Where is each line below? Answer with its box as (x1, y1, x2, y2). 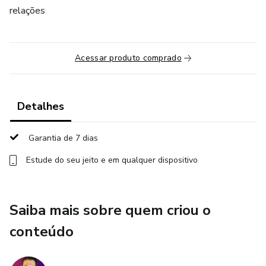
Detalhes (17, 99, 64, 113)
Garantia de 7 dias (28, 132, 98, 144)
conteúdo (9, 222, 74, 241)
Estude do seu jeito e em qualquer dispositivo (26, 154, 198, 166)
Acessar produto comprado (75, 52, 182, 64)
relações (9, 4, 45, 17)
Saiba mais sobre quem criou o (9, 201, 211, 220)
